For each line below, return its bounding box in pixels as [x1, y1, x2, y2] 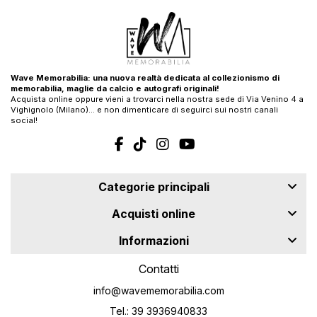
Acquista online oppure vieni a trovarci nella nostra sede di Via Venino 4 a [11, 94, 304, 105]
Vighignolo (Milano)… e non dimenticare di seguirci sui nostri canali [11, 105, 278, 115]
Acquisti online [112, 207, 195, 221]
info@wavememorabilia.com [93, 284, 224, 297]
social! [11, 115, 38, 126]
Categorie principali [98, 180, 209, 195]
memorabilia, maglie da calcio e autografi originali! [11, 83, 219, 94]
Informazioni [118, 234, 189, 248]
